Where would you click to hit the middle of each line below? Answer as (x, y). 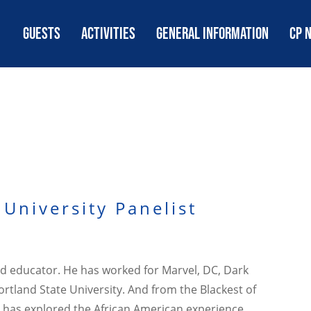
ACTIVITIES (108, 33)
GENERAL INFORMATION (212, 33)
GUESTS (41, 33)
